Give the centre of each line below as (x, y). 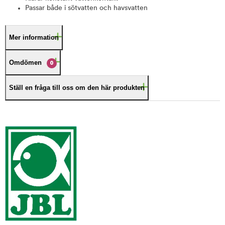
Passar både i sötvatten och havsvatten (86, 8)
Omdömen (25, 63)
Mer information (34, 37)
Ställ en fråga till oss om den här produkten (77, 88)
